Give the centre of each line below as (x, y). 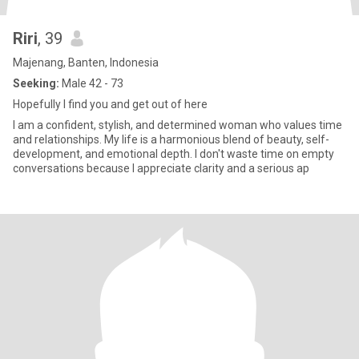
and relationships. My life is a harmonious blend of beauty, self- (171, 139)
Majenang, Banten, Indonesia (86, 63)
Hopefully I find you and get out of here (110, 104)
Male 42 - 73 (91, 83)
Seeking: (36, 83)
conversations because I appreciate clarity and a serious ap (161, 168)
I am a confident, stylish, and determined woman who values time (177, 125)
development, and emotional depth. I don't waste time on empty (173, 154)
